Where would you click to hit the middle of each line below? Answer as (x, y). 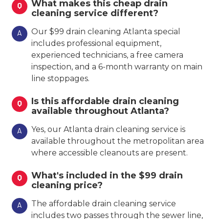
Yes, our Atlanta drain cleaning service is (108, 129)
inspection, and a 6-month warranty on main (117, 66)
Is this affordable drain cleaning (105, 101)
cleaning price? (67, 185)
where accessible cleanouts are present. (109, 153)
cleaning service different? (95, 13)
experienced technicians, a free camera (107, 55)
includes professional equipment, (96, 43)
